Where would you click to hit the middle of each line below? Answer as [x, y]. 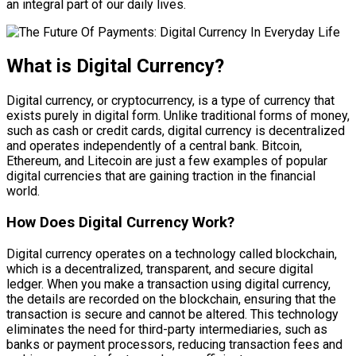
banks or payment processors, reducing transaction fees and [174, 344]
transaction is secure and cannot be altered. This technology [172, 314]
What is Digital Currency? [115, 66]
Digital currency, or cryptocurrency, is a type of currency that [170, 101]
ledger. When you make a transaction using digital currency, [168, 284]
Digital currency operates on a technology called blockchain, [172, 253]
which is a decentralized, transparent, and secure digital [160, 269]
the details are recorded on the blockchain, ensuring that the [171, 299]
